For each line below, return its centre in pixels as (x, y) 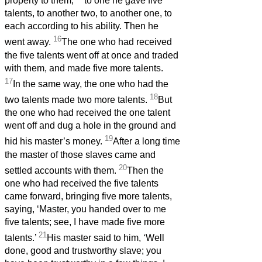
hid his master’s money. (55, 142)
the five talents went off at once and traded (92, 55)
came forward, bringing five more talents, (88, 196)
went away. (29, 42)
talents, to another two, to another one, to (88, 13)
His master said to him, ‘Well (106, 238)
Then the (145, 171)
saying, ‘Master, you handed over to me (85, 209)
